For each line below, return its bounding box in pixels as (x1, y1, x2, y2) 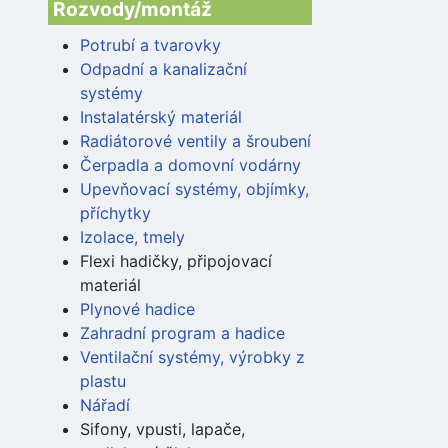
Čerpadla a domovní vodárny (80, 154, 301, 175)
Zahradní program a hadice (80, 322, 285, 343)
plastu (80, 370, 126, 391)
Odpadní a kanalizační (80, 58, 247, 79)
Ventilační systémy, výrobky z (80, 346, 305, 367)
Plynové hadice (80, 298, 195, 319)
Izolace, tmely (80, 226, 185, 247)
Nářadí (80, 394, 130, 415)
